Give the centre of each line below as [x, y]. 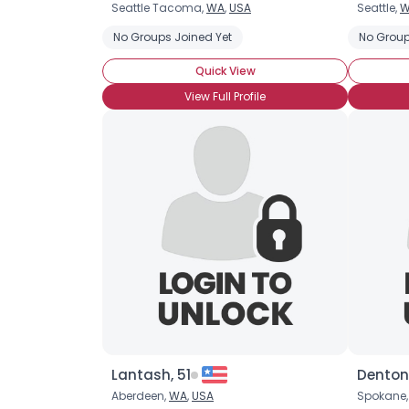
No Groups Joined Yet [173, 37]
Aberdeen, [140, 396]
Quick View [225, 71]
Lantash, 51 [151, 375]
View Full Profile [225, 96]
